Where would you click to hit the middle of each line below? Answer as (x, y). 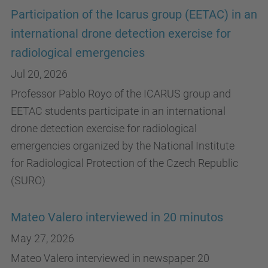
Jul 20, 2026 (39, 74)
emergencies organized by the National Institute (123, 146)
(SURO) (28, 180)
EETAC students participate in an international (118, 111)
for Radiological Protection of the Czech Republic (124, 163)
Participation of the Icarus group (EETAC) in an (134, 15)
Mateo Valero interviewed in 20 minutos (117, 217)
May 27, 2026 (42, 238)
